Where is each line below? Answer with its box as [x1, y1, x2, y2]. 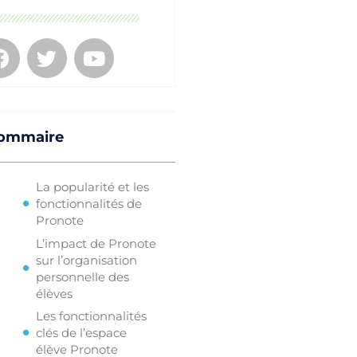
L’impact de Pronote [35, 235, 156, 251]
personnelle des [35, 269, 129, 284]
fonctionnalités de [35, 196, 142, 212]
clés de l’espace [35, 325, 127, 341]
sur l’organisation [35, 252, 137, 268]
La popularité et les [35, 179, 149, 195]
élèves [35, 285, 73, 301]
